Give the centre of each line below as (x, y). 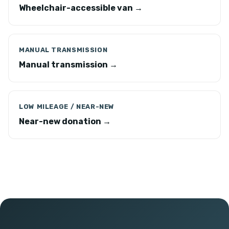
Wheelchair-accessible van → (81, 8)
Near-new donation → (65, 121)
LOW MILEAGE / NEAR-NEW (67, 107)
